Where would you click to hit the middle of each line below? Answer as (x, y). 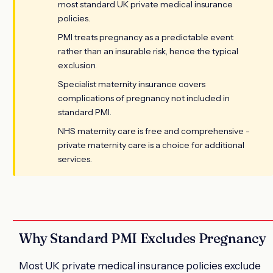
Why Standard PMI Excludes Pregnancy (143, 238)
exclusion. (77, 65)
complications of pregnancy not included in (144, 98)
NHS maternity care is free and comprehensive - (154, 131)
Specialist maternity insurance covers (132, 84)
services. (75, 159)
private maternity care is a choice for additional (151, 145)
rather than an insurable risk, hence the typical (148, 51)
